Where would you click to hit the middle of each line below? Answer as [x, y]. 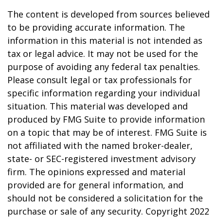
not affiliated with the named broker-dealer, [100, 145]
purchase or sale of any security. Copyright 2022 [108, 211]
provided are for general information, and [95, 185]
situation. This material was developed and [98, 106]
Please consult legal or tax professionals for [100, 80]
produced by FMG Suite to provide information [106, 119]
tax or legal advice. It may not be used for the [103, 54]
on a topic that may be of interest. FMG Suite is [107, 132]
